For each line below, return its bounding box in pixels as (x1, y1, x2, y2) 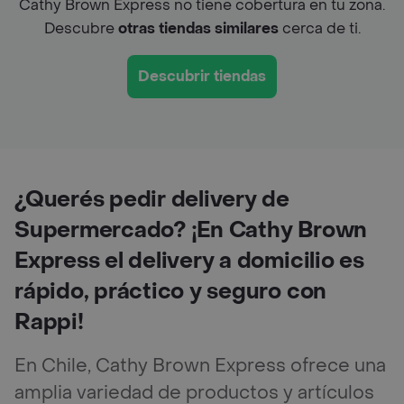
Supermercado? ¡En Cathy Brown (14, 216, 368, 244)
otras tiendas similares (117, 18, 279, 38)
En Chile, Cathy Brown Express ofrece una (14, 353, 386, 378)
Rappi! (14, 308, 84, 336)
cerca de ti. (278, 18, 361, 38)
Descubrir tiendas (138, 66, 266, 86)
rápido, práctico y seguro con (14, 277, 327, 306)
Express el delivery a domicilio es (14, 246, 364, 275)
